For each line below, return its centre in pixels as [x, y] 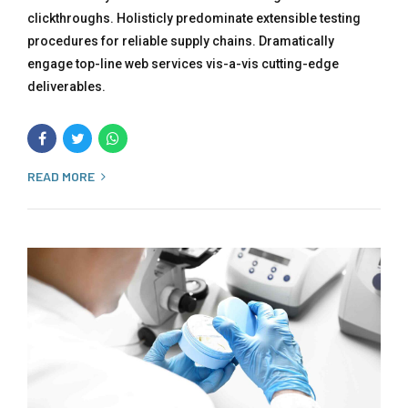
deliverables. [66, 86]
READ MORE [61, 176]
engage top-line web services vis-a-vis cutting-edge [183, 63]
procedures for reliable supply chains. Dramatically [181, 41]
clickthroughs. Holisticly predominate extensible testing [194, 18]
